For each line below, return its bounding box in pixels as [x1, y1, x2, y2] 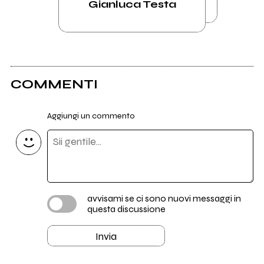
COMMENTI [10, 77, 98, 93]
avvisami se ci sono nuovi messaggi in [87, 192, 241, 204]
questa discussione [87, 203, 166, 214]
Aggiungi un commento [47, 110, 135, 121]
